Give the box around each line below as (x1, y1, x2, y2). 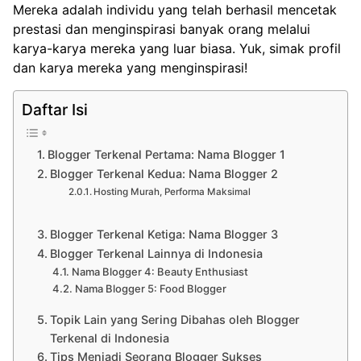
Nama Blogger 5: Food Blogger (74, 281, 226, 295)
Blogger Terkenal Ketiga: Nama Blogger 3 (50, 226, 279, 241)
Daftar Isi (22, 99, 88, 119)
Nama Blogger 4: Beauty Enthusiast (71, 264, 248, 278)
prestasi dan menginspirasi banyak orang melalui (13, 20, 310, 37)
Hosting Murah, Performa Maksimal (93, 185, 251, 197)
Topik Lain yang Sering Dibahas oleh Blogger (50, 312, 301, 326)
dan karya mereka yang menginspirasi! (13, 59, 247, 76)
